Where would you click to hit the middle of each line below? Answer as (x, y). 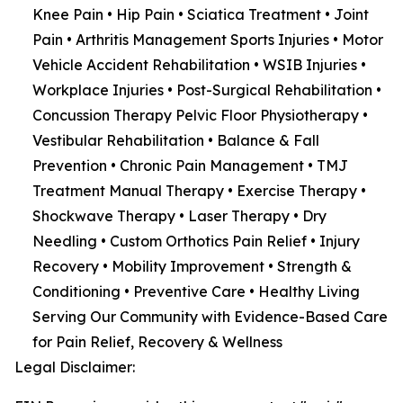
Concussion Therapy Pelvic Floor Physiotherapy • (200, 115)
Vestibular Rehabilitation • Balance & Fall (176, 140)
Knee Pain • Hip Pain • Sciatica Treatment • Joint (201, 14)
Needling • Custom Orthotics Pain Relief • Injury (196, 241)
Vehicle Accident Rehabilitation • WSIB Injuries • (199, 65)
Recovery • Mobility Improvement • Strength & (192, 266)
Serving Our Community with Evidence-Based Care (210, 317)
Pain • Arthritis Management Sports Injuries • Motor (208, 40)
